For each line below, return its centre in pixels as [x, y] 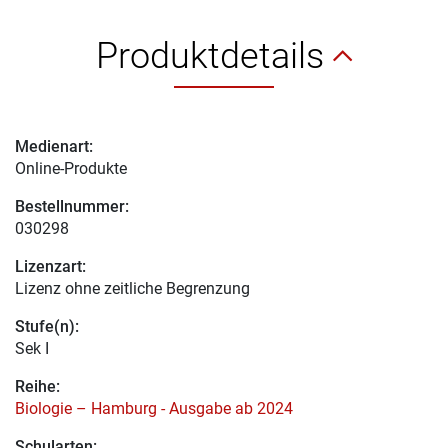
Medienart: [54, 146]
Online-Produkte [71, 168]
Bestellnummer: [72, 206]
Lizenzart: [50, 266]
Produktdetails [214, 55]
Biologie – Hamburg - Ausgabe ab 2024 [154, 408]
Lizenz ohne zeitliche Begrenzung [132, 288]
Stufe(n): [47, 326]
